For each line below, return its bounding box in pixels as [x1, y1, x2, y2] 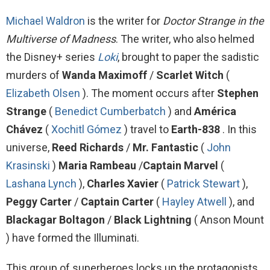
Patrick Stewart [167, 177, 240, 190]
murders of [6, 69, 62, 82]
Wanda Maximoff [62, 69, 147, 82]
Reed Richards [52, 141, 124, 154]
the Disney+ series [6, 51, 98, 64]
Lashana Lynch [6, 177, 77, 190]
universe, [6, 141, 52, 154]
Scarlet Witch [156, 69, 224, 82]
